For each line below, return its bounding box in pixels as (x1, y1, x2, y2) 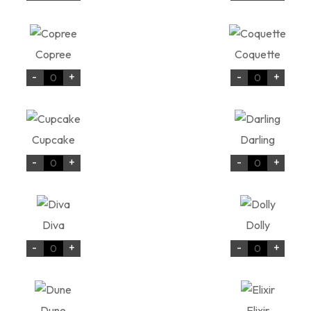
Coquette (235, 47, 281, 62)
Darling (240, 133, 276, 147)
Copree (35, 47, 72, 62)
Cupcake (31, 133, 75, 147)
